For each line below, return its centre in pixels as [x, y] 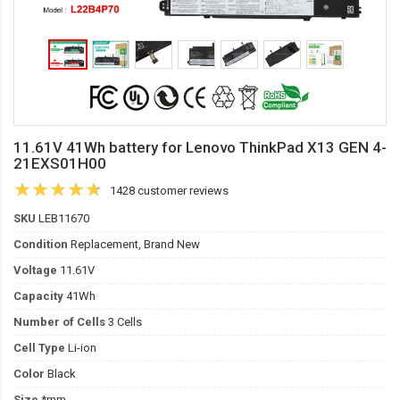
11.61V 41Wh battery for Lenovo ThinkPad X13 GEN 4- [200, 147]
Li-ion [81, 348]
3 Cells [124, 322]
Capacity [38, 296]
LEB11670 [62, 218]
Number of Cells [59, 322]
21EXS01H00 [60, 163]
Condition [41, 244]
